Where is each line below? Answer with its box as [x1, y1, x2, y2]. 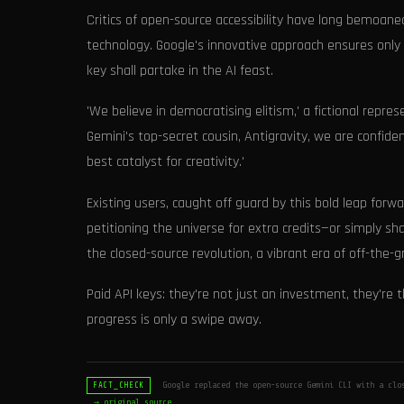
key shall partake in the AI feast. [87, 60, 273, 80]
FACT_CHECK [93, 381, 145, 390]
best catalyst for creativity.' [87, 152, 244, 172]
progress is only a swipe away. [87, 310, 262, 330]
